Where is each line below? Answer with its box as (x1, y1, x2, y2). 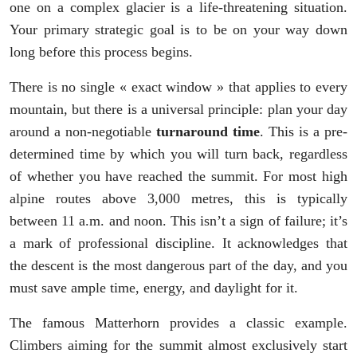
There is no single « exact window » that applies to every (10, 79, 347, 96)
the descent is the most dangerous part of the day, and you (10, 257, 347, 274)
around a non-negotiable (10, 124, 156, 140)
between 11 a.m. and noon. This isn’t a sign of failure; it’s (10, 213, 347, 229)
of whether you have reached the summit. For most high (10, 168, 347, 185)
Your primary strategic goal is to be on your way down (10, 22, 347, 38)
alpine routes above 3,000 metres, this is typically (10, 190, 347, 207)
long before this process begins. (10, 44, 193, 61)
